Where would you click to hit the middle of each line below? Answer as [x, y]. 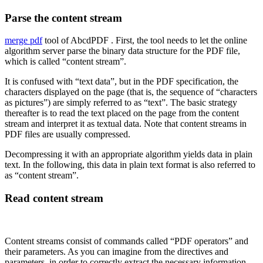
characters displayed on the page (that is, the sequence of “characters [131, 92]
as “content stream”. [42, 176]
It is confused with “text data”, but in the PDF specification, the [122, 82]
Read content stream [54, 198]
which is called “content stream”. [65, 62]
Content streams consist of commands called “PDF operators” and [127, 241]
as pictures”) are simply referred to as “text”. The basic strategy [121, 103]
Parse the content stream [63, 18]
